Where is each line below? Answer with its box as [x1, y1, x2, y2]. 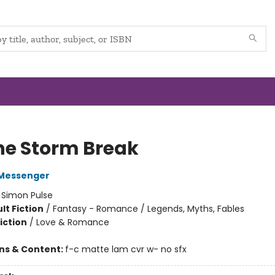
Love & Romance [36, 216, 109, 228]
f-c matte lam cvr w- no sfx [64, 243, 187, 255]
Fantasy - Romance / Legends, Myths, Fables [52, 203, 244, 215]
